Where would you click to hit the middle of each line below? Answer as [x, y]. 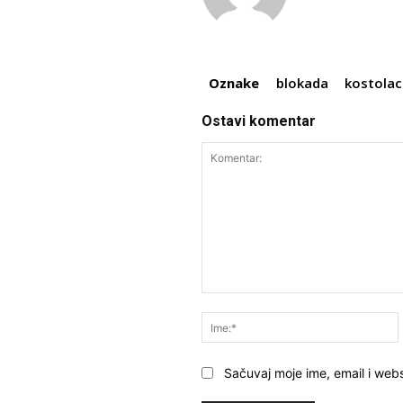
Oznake [234, 83]
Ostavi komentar [259, 121]
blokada [303, 83]
